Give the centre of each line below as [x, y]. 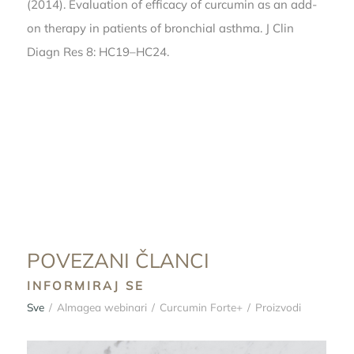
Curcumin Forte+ [201, 307]
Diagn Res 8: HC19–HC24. [98, 52]
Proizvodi [278, 307]
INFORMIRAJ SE [85, 286]
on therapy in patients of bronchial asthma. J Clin [160, 28]
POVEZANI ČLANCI [118, 260]
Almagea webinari [102, 307]
